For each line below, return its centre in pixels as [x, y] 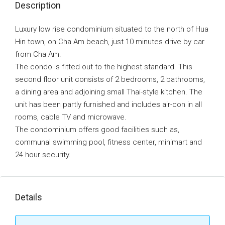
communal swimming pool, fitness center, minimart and [108, 142]
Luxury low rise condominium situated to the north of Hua [112, 29]
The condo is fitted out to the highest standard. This [104, 67]
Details [29, 197]
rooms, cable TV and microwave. [71, 117]
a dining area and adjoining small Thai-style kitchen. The [109, 92]
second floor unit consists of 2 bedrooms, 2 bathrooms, [110, 79]
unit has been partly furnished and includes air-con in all [108, 104]
